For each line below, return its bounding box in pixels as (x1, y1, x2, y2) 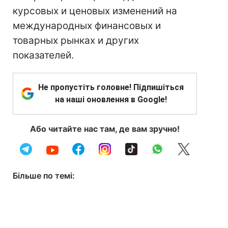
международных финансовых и (13, 20, 161, 32)
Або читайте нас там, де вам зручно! (30, 124, 180, 134)
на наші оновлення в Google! (55, 95, 167, 104)
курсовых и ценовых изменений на (13, 5, 177, 17)
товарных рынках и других (13, 35, 139, 46)
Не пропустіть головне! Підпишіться (38, 82, 184, 92)
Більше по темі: (13, 170, 75, 181)
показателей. (13, 49, 74, 61)
